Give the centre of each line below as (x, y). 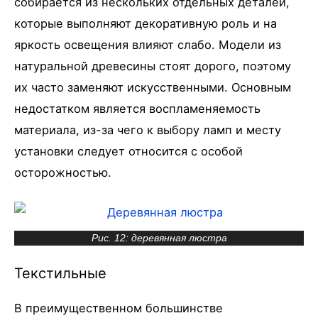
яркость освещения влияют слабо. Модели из (148, 45)
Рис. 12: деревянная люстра (159, 238)
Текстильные (60, 273)
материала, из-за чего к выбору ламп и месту (148, 130)
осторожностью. (63, 173)
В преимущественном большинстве (119, 308)
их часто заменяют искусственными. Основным (153, 88)
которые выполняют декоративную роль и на (146, 24)
